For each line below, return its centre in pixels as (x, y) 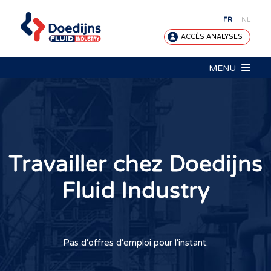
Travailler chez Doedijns (135, 164)
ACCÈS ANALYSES (212, 36)
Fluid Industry (135, 191)
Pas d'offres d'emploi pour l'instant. (135, 243)
